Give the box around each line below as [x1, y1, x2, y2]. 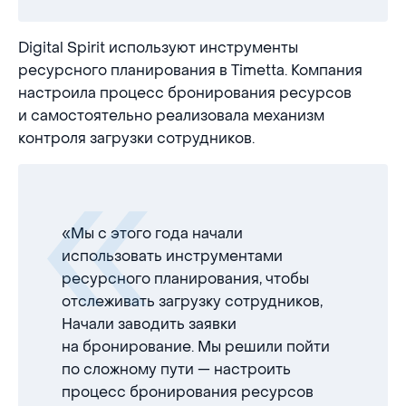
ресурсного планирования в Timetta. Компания [18, 61, 362, 80]
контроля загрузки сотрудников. [18, 129, 255, 148]
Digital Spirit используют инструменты [18, 38, 298, 57]
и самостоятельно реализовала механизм [18, 106, 324, 125]
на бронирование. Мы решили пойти [62, 337, 330, 356]
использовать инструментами [62, 246, 283, 266]
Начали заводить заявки [62, 314, 237, 333]
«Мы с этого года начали [62, 224, 243, 243]
